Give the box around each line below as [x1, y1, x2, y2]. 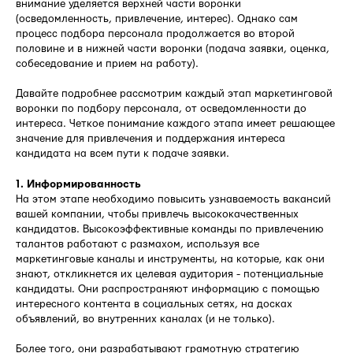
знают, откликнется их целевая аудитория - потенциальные [16, 268, 323, 280]
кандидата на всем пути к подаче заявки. [16, 147, 229, 159]
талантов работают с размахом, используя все [16, 238, 259, 250]
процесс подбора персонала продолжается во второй [16, 28, 295, 39]
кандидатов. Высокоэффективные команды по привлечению [16, 223, 324, 235]
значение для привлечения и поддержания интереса [16, 132, 285, 144]
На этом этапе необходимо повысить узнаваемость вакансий [16, 193, 331, 205]
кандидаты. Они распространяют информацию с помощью [16, 283, 320, 295]
